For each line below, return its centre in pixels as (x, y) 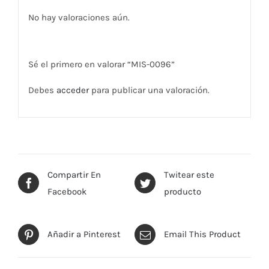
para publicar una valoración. (149, 90)
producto (183, 191)
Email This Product (202, 234)
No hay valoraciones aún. (79, 18)
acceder (72, 90)
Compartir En (74, 174)
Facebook (67, 191)
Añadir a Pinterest (84, 234)
